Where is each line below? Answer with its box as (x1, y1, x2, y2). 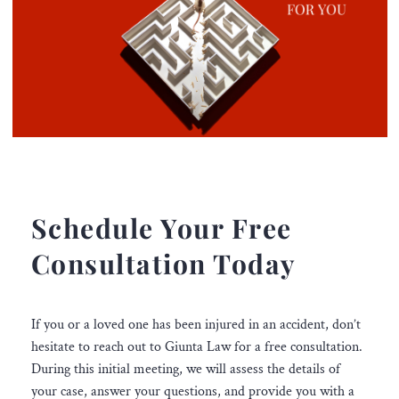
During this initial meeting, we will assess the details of (30, 360, 340, 379)
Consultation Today (30, 246, 297, 282)
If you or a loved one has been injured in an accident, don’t (30, 315, 361, 335)
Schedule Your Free (30, 210, 292, 247)
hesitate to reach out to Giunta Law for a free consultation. (30, 338, 362, 357)
